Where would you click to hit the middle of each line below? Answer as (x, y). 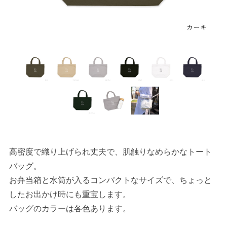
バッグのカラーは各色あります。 (70, 209)
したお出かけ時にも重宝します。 (70, 194)
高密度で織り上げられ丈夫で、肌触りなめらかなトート (110, 152)
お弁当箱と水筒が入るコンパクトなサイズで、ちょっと (110, 180)
